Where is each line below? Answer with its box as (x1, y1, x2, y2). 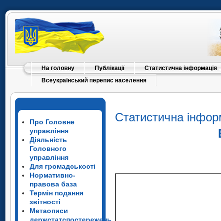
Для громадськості (30, 162, 96, 170)
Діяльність (30, 136, 67, 144)
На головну (41, 65, 74, 72)
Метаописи (30, 207, 68, 215)
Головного (30, 145, 67, 152)
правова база (30, 180, 77, 188)
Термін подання (30, 189, 83, 197)
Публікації (95, 65, 124, 72)
